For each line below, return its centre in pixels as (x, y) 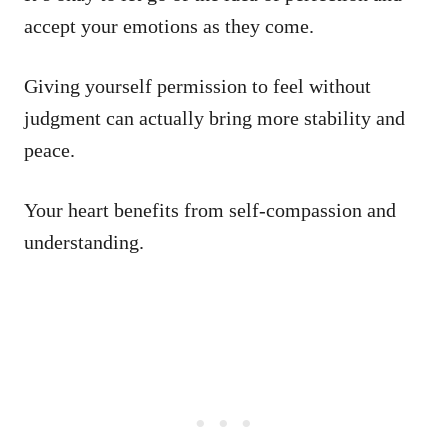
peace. (52, 149)
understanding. (84, 241)
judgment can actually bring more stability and (214, 117)
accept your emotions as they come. (169, 25)
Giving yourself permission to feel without (197, 85)
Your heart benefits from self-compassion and (210, 209)
